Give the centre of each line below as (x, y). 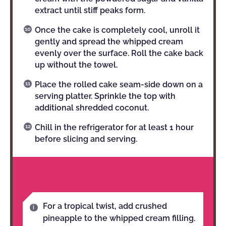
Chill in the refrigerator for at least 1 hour (114, 127)
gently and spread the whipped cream (109, 42)
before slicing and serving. (86, 139)
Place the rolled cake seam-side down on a (119, 84)
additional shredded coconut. (92, 108)
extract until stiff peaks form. (90, 10)
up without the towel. (76, 65)
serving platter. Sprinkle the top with (105, 96)
